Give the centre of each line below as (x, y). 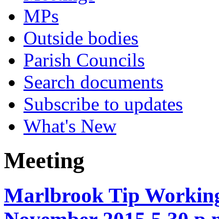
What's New (70, 126)
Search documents (93, 82)
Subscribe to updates (103, 104)
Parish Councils (84, 60)
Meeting (44, 161)
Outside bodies (81, 38)
